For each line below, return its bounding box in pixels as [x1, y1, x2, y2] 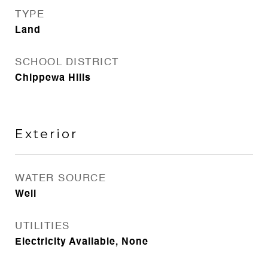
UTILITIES [15, 221, 70, 232]
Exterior [15, 126, 78, 141]
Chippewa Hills [15, 74, 91, 83]
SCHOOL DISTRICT [15, 57, 119, 68]
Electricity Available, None [15, 237, 148, 247]
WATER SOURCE [15, 173, 106, 184]
